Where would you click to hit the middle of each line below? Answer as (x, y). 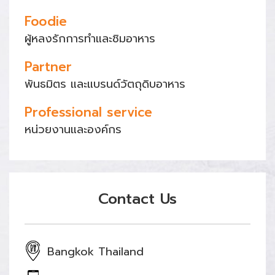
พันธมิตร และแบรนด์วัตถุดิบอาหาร (105, 84)
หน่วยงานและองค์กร (73, 130)
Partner (48, 67)
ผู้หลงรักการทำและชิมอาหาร (90, 39)
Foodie (46, 22)
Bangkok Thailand (95, 252)
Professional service (88, 113)
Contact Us (137, 199)
